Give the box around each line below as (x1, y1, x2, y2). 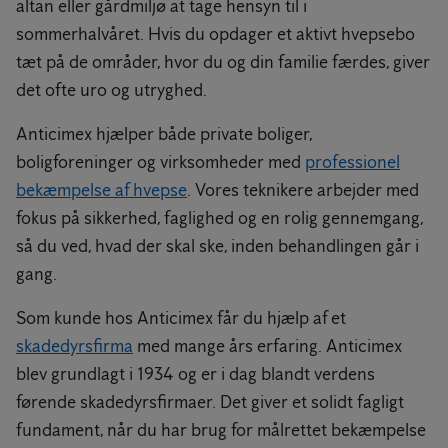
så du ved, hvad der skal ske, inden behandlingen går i (16, 235, 419, 257)
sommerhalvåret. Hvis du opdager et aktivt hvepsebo (16, 23, 415, 45)
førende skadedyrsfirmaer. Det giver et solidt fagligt (16, 391, 404, 413)
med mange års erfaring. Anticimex (133, 335, 402, 357)
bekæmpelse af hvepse (16, 179, 187, 201)
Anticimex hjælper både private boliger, (16, 123, 312, 145)
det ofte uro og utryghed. (16, 79, 207, 101)
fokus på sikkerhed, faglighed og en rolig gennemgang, (16, 207, 423, 229)
